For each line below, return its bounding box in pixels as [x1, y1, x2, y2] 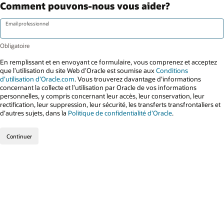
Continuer [6, 132, 32, 140]
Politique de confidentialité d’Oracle [68, 108, 172, 117]
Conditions [156, 66, 188, 74]
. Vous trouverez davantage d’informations [74, 74, 201, 83]
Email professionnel [5, 20, 49, 26]
